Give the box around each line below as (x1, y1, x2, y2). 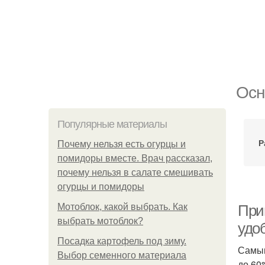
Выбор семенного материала (57, 250, 186, 260)
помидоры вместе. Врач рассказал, (57, 153, 212, 163)
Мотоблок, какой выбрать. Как (57, 202, 188, 212)
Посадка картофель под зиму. (57, 236, 186, 246)
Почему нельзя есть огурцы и (57, 139, 186, 149)
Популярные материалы (57, 118, 167, 130)
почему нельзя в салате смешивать (57, 167, 213, 177)
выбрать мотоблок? (57, 216, 143, 226)
